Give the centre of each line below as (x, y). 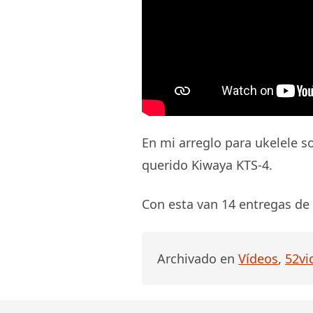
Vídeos (258, 258)
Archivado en (198, 258)
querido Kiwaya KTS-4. (207, 165)
